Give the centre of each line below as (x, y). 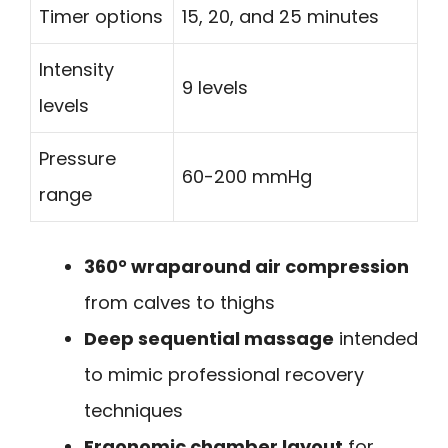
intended (376, 338)
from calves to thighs (179, 302)
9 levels (215, 87)
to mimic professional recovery (224, 374)
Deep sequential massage (209, 338)
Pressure (77, 158)
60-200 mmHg (247, 176)
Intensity (76, 69)
